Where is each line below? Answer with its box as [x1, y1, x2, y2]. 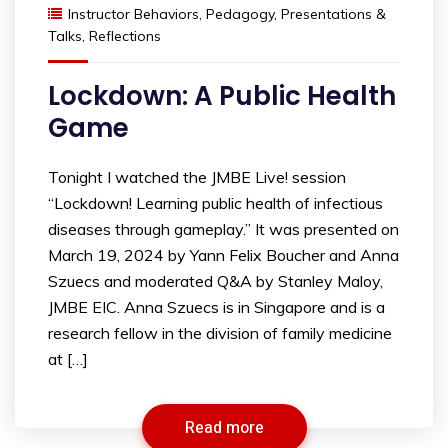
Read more [184, 416, 264, 440]
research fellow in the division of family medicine [48, 323, 392, 343]
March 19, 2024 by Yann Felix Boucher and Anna [48, 245, 399, 265]
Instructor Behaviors [68, 5, 199, 23]
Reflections [89, 27, 161, 45]
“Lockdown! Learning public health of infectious [48, 193, 383, 213]
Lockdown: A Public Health [48, 78, 396, 114]
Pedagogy [206, 5, 274, 23]
